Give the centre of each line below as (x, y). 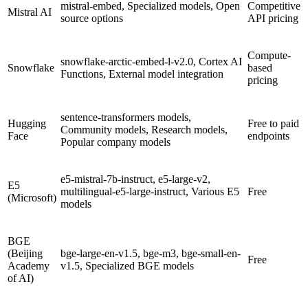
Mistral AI (30, 12)
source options (92, 18)
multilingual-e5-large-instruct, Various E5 (150, 191)
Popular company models (115, 142)
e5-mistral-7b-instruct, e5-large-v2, (135, 179)
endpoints (268, 135)
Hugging (27, 123)
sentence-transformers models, (126, 117)
